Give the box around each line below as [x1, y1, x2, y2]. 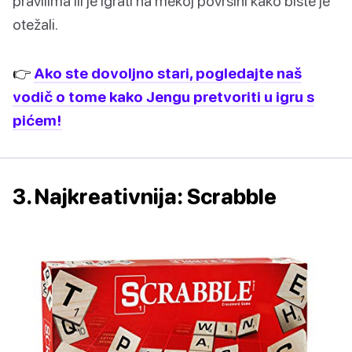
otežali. [13, 15, 58, 34]
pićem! [13, 111, 62, 130]
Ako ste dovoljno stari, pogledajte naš [34, 64, 302, 82]
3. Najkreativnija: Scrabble [13, 184, 277, 210]
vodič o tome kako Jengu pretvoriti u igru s [13, 87, 314, 106]
